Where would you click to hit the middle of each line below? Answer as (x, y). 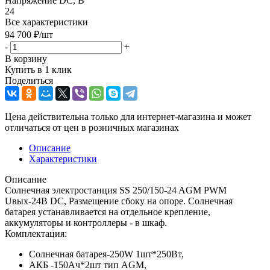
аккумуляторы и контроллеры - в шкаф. (86, 222)
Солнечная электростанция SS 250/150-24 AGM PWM (116, 190)
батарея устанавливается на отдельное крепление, (108, 212)
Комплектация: (36, 233)
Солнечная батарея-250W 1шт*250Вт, (106, 254)
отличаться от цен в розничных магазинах (92, 127)
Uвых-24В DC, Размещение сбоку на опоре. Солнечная (119, 201)
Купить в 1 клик (38, 69)
